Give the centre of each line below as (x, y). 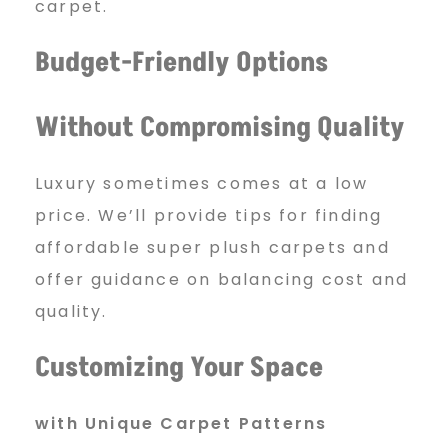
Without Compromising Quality (220, 127)
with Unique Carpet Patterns (181, 423)
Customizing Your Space (179, 367)
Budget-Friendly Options (181, 63)
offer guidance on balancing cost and (222, 279)
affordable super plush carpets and (212, 247)
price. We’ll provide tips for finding (209, 215)
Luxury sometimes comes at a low (202, 183)
